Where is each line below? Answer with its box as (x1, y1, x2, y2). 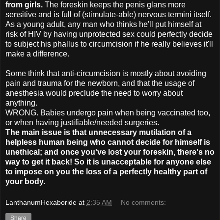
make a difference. (5, 49, 69, 58)
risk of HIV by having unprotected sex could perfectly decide (5, 29, 213, 38)
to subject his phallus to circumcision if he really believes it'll (5, 39, 213, 48)
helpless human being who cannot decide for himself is (5, 137, 210, 146)
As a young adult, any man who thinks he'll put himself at (5, 20, 201, 28)
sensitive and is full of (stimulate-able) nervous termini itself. (5, 10, 212, 19)
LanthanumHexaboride (5, 198, 77, 207)
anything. (5, 98, 37, 107)
